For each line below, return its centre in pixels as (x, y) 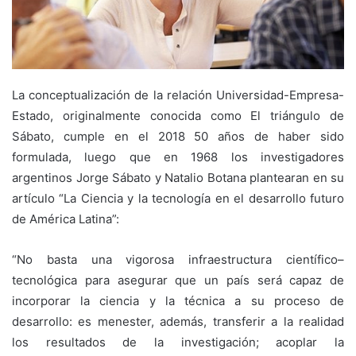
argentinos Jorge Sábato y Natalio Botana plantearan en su (178, 177)
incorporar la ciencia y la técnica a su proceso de (178, 300)
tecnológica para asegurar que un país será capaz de (178, 280)
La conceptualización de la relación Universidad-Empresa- (178, 95)
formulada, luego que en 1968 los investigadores (178, 157)
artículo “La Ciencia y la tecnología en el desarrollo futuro (178, 198)
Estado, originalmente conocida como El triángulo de (178, 115)
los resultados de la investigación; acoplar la (178, 342)
